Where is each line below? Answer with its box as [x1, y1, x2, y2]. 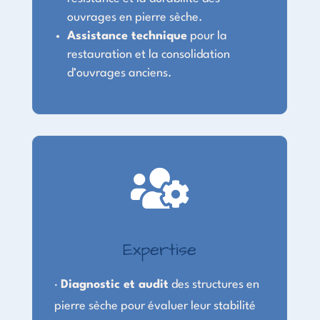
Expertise [123, 237, 196, 262]
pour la [186, 29, 227, 42]
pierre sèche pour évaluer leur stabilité [54, 299, 256, 312]
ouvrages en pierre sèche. [66, 11, 203, 24]
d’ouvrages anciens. [66, 66, 172, 79]
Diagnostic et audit [60, 278, 169, 291]
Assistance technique [66, 29, 187, 42]
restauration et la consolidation [66, 48, 230, 61]
